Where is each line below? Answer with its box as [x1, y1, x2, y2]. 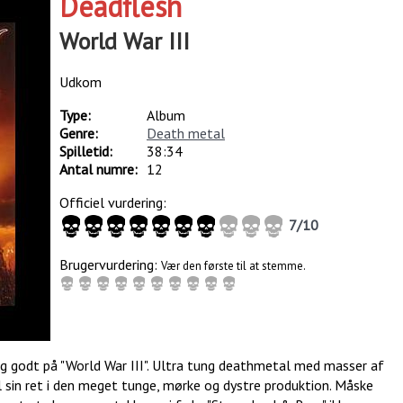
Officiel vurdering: [58, 193, 166, 211]
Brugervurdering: [58, 255, 161, 273]
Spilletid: [58, 141, 112, 160]
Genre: [58, 123, 98, 142]
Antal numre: [58, 159, 138, 178]
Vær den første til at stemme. [160, 257, 306, 273]
